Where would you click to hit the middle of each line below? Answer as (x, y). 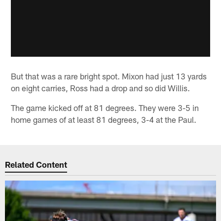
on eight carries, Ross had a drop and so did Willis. (101, 88)
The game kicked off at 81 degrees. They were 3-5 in (105, 107)
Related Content (36, 165)
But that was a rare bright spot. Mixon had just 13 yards (109, 76)
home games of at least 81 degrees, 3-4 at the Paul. (104, 119)
